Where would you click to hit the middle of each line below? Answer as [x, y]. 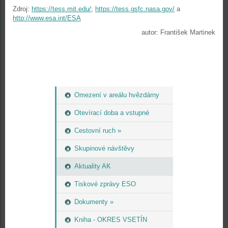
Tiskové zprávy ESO [105, 184]
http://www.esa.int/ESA [47, 18]
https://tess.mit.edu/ [61, 9]
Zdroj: [22, 9]
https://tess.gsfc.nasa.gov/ [135, 9]
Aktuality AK [93, 166]
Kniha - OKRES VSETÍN [111, 220]
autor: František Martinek [178, 32]
